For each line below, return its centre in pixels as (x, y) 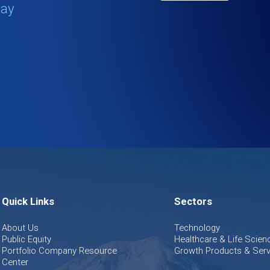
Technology (197, 228)
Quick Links (28, 201)
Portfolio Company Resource (59, 251)
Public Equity (26, 240)
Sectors (193, 201)
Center (15, 262)
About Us (20, 228)
